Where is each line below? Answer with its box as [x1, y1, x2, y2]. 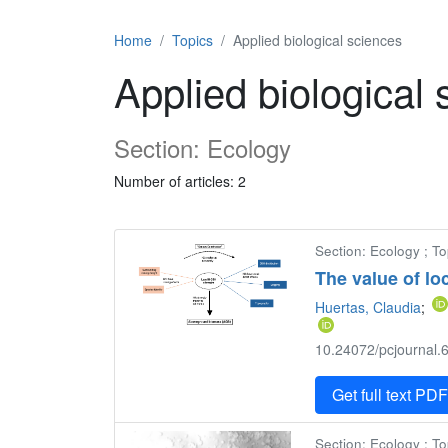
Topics [172, 30, 213, 50]
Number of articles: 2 [114, 171, 246, 191]
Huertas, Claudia [315, 297, 422, 317]
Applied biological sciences [233, 30, 402, 50]
